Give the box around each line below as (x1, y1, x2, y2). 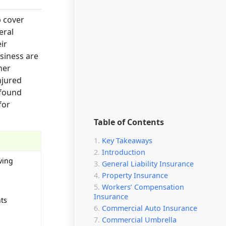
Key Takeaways (102, 136, 152, 145)
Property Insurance (102, 171, 168, 180)
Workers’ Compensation (102, 182, 184, 192)
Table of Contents (94, 117, 164, 128)
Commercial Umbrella (102, 215, 177, 224)
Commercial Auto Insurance (102, 203, 197, 213)
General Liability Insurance (102, 159, 194, 168)
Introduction (102, 147, 145, 157)
